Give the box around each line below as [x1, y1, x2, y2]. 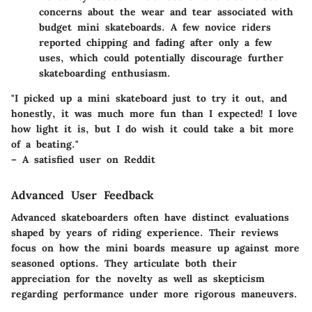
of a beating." [11, 137, 79, 150]
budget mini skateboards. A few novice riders [39, 20, 271, 33]
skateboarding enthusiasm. [39, 66, 171, 79]
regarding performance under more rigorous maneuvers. [11, 288, 297, 301]
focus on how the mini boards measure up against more [11, 242, 299, 255]
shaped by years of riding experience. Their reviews [11, 226, 279, 240]
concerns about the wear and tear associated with [39, 5, 293, 18]
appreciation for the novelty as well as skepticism [11, 272, 265, 286]
